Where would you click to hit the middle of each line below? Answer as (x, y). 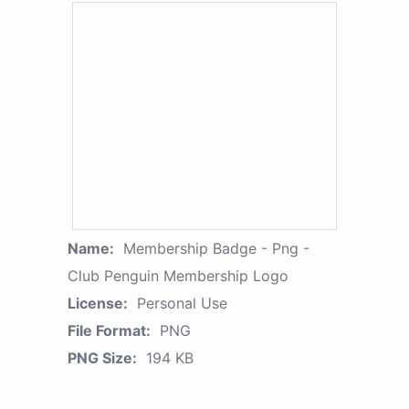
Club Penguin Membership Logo (178, 275)
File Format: (109, 330)
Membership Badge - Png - (216, 248)
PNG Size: (102, 357)
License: (98, 303)
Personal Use (182, 303)
